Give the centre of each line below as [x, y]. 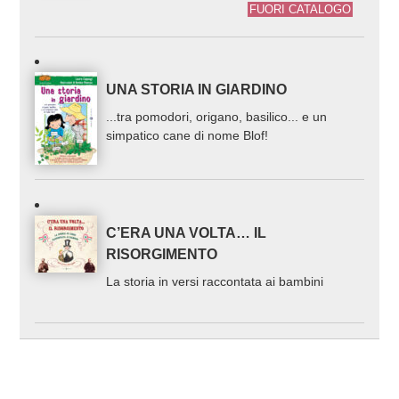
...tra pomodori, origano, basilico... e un [217, 117]
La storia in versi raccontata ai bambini [215, 281]
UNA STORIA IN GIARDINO [197, 90]
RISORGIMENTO [162, 254]
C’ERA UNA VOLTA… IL [187, 232]
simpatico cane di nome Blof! [187, 136]
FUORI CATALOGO [301, 9]
